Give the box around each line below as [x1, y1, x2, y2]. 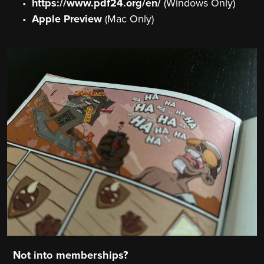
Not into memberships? [13, 249, 128, 262]
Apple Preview [31, 12, 102, 26]
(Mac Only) [101, 12, 154, 26]
